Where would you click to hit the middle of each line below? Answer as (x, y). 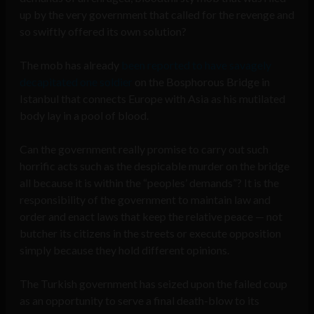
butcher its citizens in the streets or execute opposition (150, 233)
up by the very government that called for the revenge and (157, 15)
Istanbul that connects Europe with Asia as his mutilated (152, 99)
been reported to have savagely (196, 65)
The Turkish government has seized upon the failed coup (153, 284)
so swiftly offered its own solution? (103, 32)
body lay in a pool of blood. (84, 116)
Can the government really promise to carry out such (144, 149)
